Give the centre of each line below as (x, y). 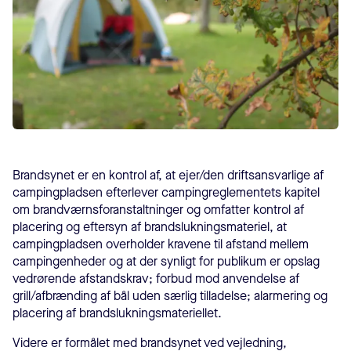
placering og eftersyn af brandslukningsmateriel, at (150, 227)
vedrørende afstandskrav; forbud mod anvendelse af (156, 279)
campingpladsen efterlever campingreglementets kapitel (166, 193)
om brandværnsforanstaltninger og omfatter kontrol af (158, 210)
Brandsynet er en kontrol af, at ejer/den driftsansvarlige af (168, 175)
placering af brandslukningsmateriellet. (117, 313)
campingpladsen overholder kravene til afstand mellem (161, 244)
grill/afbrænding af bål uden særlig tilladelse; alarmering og (170, 296)
